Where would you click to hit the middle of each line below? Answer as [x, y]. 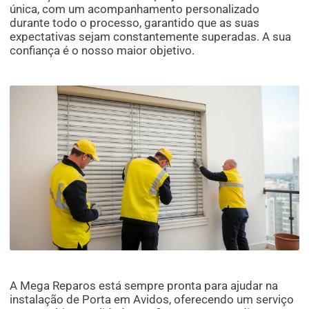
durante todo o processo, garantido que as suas [135, 23]
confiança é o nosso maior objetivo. [102, 51]
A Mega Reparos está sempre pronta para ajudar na [144, 286]
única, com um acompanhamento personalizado [135, 9]
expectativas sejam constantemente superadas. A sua [151, 37]
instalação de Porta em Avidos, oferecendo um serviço [152, 300]
